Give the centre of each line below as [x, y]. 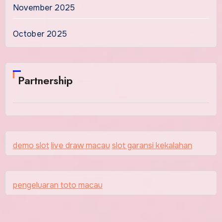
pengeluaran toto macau [57, 185]
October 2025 [40, 34]
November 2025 [44, 7]
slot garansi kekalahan [152, 145]
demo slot [31, 145]
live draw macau [80, 145]
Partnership [45, 80]
